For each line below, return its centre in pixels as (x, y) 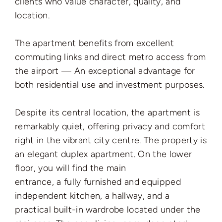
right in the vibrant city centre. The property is (111, 140)
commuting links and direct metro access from (111, 57)
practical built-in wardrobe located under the (108, 209)
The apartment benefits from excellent (94, 43)
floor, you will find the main (71, 168)
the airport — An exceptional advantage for (105, 71)
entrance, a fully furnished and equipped (98, 182)
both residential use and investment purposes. (110, 84)
